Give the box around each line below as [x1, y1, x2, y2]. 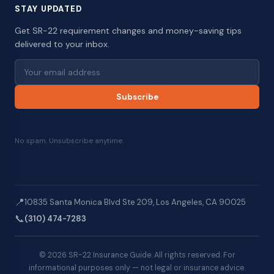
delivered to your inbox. [15, 39, 109, 50]
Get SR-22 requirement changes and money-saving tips [15, 25, 242, 37]
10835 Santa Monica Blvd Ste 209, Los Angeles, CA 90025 [24, 196, 246, 207]
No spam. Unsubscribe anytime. [15, 136, 124, 146]
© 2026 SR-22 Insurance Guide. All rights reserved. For [39, 250, 235, 261]
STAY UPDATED [15, 4, 83, 15]
